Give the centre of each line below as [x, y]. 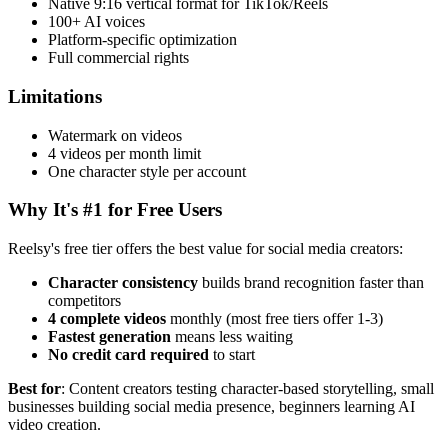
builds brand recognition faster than [311, 283]
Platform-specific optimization [142, 40]
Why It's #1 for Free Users [115, 210]
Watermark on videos [115, 135]
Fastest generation [109, 337]
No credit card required [128, 355]
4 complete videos [107, 319]
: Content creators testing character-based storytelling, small [247, 389]
